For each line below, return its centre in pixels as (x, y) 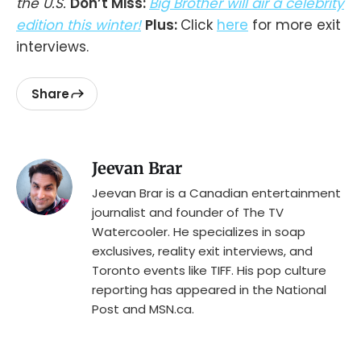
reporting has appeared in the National (209, 290)
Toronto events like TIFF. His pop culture (209, 271)
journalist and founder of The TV (188, 213)
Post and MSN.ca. (143, 309)
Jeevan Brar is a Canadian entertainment (216, 193)
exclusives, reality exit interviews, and (202, 251)
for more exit (295, 25)
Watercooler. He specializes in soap (199, 232)
